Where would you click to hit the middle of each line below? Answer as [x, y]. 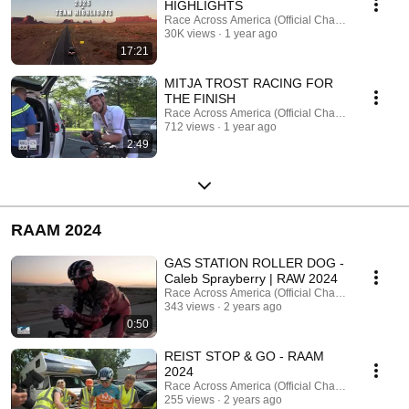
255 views [189, 399]
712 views [189, 126]
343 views [189, 306]
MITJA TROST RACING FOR [249, 83]
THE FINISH [200, 98]
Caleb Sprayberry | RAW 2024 [251, 278]
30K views [190, 33]
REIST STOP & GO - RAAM [244, 356]
